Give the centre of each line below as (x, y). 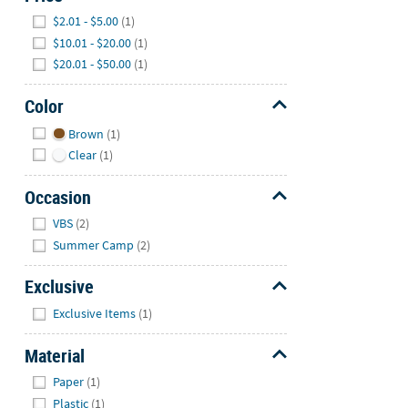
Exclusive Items (95, 314)
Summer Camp (94, 245)
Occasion (57, 197)
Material (54, 355)
